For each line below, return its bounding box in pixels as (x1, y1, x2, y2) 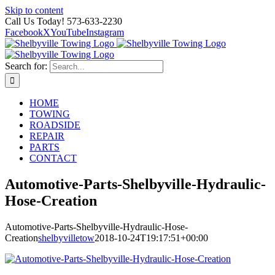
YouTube (50, 27, 86, 37)
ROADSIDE (29, 120, 80, 130)
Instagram (86, 27, 124, 37)
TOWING (29, 109, 70, 119)
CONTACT (29, 153, 77, 163)
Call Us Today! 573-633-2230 (5, 16, 122, 26)
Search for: (5, 61, 47, 71)
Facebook (5, 27, 43, 37)
